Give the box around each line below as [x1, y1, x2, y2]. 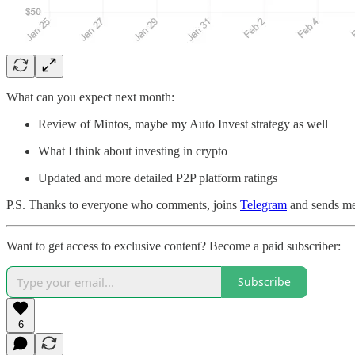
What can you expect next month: [6, 90, 174, 104]
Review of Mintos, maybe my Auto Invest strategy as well [38, 116, 328, 131]
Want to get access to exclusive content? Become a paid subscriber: [6, 239, 341, 253]
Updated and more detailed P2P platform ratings [38, 170, 277, 185]
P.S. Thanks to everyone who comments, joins [6, 197, 240, 212]
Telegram [240, 197, 287, 212]
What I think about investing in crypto [38, 143, 227, 158]
